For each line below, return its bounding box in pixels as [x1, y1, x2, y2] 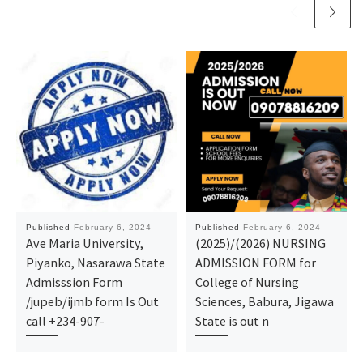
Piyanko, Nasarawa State [25, 254, 165, 271]
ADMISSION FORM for [194, 254, 316, 271]
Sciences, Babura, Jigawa [194, 293, 334, 310]
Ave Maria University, [25, 235, 143, 252]
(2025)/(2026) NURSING [194, 235, 326, 252]
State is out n [194, 313, 269, 330]
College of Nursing [194, 274, 299, 291]
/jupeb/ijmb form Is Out [25, 293, 159, 310]
